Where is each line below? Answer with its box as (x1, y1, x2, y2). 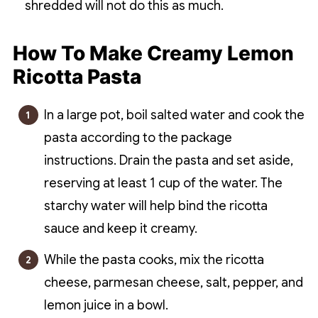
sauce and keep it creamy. (43, 221, 197, 237)
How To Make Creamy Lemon (12, 41, 294, 66)
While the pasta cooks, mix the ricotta (43, 252, 264, 268)
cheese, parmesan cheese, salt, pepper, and (43, 275, 303, 291)
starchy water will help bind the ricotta (43, 198, 268, 214)
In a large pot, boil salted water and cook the (43, 107, 305, 124)
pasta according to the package (43, 130, 232, 146)
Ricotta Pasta (12, 65, 141, 89)
